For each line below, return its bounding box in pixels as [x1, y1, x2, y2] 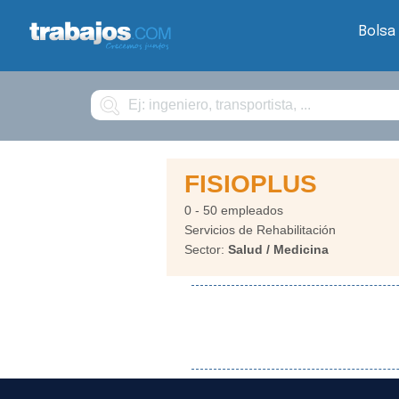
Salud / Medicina [228, 242, 329, 256]
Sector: [184, 242, 228, 256]
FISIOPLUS [184, 170, 317, 198]
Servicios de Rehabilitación [184, 223, 336, 237]
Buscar [90, 88, 122, 99]
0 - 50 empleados [184, 203, 283, 217]
